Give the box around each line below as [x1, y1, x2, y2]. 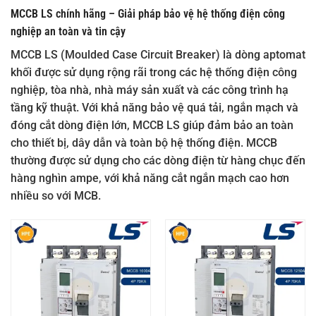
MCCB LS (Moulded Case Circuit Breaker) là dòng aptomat [11, 48, 305, 62]
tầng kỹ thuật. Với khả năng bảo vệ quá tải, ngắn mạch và [11, 101, 298, 115]
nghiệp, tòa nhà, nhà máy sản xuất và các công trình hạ [11, 83, 288, 97]
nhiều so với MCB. [11, 189, 101, 203]
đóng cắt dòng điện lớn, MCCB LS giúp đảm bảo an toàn [11, 119, 293, 133]
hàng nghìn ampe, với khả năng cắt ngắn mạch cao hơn [11, 171, 289, 186]
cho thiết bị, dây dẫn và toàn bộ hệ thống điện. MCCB [11, 136, 277, 150]
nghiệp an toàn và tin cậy [11, 25, 126, 39]
